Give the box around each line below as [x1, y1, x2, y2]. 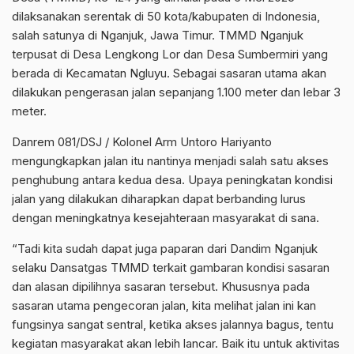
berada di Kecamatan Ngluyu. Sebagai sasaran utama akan [12, 65, 326, 81]
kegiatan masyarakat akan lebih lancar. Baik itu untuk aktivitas [12, 335, 340, 351]
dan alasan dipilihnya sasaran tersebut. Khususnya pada [12, 278, 310, 294]
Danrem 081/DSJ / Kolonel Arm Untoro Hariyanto [12, 134, 272, 149]
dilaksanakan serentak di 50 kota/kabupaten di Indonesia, [12, 8, 320, 24]
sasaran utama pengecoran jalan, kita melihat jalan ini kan [12, 297, 316, 313]
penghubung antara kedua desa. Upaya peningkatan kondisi [12, 171, 333, 187]
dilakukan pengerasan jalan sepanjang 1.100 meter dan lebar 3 [12, 84, 341, 100]
